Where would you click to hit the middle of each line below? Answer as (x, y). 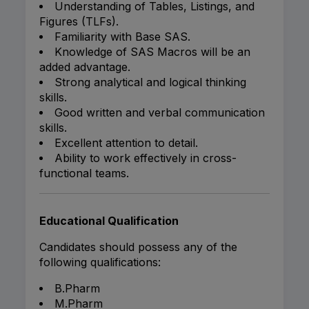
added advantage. (85, 67)
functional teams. (84, 173)
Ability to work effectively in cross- (146, 158)
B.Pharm (77, 289)
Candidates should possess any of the (138, 247)
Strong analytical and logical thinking (150, 82)
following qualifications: (100, 262)
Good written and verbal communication (160, 113)
